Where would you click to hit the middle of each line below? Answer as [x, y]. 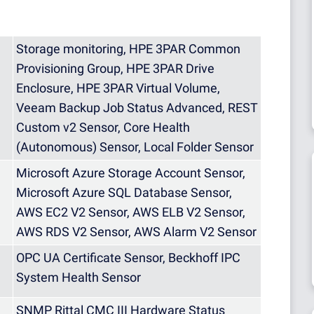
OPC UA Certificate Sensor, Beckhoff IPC [128, 258]
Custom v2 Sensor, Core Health [103, 128]
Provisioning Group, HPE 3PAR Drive [115, 69]
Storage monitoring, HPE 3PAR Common [128, 49]
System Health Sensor [78, 278]
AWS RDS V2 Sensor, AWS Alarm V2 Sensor [136, 232]
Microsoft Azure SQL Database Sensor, [124, 193]
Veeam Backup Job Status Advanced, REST [137, 108]
